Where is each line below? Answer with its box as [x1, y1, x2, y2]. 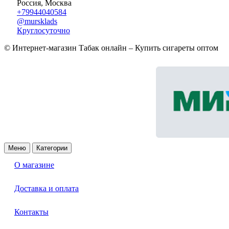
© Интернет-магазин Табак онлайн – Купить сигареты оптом [4, 43, 218, 53]
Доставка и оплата [14, 184, 79, 193]
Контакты [14, 208, 49, 217]
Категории [36, 144, 67, 152]
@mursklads [17, 17, 57, 26]
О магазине [14, 161, 54, 170]
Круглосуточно [17, 26, 70, 35]
